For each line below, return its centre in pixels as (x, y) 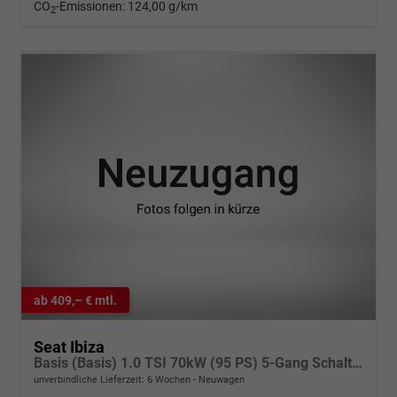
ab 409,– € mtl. (75, 300)
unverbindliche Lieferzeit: (90, 380)
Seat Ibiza (69, 347)
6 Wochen (169, 380)
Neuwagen (220, 380)
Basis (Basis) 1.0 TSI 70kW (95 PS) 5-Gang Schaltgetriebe (357, 363)
